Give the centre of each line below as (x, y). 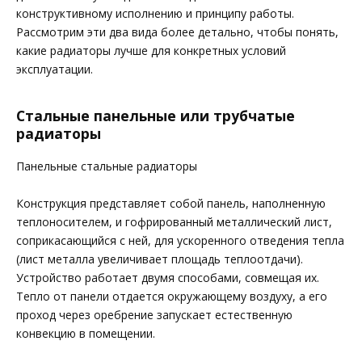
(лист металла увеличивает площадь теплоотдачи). (160, 259)
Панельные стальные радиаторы (107, 166)
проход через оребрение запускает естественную (154, 315)
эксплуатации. (55, 69)
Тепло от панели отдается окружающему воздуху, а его (172, 297)
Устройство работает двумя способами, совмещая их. (168, 278)
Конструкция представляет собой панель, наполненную (171, 204)
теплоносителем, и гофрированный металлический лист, (174, 222)
